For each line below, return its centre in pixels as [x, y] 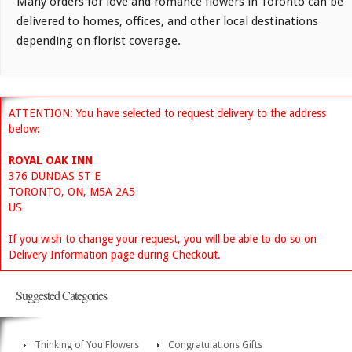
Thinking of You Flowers [87, 345]
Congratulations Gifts [215, 345]
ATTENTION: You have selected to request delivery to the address [167, 113]
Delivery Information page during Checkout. [115, 254]
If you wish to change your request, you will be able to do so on [163, 238]
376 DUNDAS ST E [55, 176]
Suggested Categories [61, 295]
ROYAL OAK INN [51, 160]
